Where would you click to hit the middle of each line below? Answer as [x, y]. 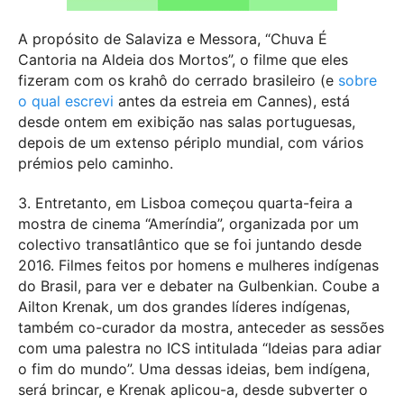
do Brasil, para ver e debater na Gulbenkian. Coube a [199, 285]
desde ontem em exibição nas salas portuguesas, [187, 121]
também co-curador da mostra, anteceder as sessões [201, 327]
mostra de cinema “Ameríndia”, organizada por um [188, 223]
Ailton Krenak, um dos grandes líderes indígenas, [184, 306]
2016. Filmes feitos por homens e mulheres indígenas [198, 265]
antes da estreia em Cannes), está [234, 101]
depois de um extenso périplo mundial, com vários [191, 142]
